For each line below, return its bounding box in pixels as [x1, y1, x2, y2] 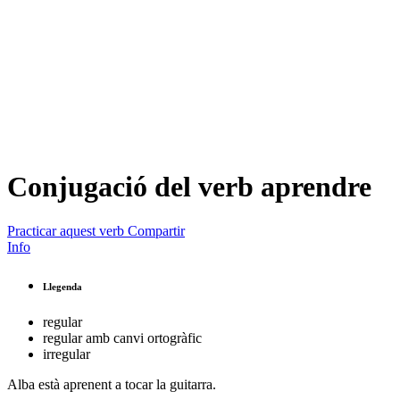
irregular [43, 346, 90, 362]
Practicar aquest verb [7, 222, 124, 238]
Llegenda [43, 280, 82, 292]
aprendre [261, 171, 371, 204]
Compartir [128, 222, 185, 238]
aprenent [63, 376, 112, 392]
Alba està [7, 376, 63, 392]
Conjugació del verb [7, 171, 261, 204]
